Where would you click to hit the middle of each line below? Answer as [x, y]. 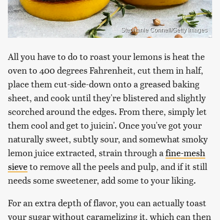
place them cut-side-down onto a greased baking [104, 84]
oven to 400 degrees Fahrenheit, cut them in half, [106, 70]
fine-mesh [185, 153]
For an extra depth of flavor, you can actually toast [107, 203]
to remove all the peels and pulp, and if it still [117, 166]
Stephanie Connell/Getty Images [164, 30]
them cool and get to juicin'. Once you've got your [105, 125]
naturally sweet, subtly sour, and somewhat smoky [108, 139]
